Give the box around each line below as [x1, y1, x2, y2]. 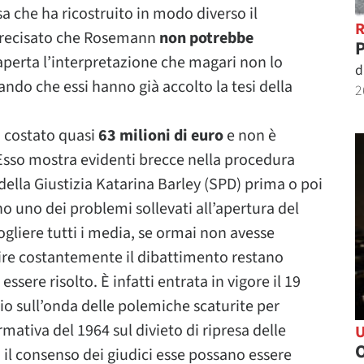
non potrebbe [159, 27, 253, 50]
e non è [223, 124, 276, 147]
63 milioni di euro [98, 124, 223, 147]
